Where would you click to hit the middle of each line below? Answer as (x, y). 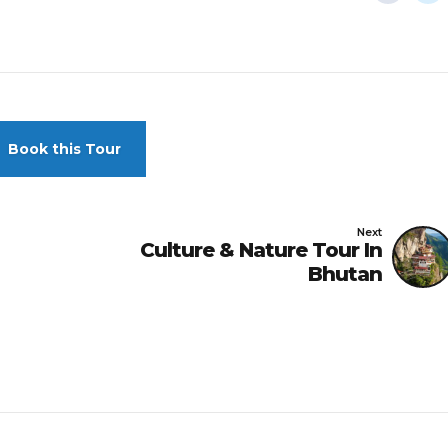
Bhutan (345, 274)
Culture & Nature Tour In (261, 250)
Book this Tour (64, 148)
